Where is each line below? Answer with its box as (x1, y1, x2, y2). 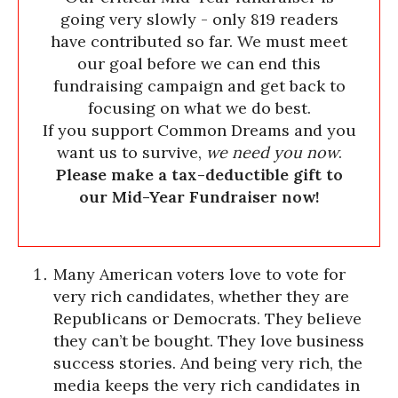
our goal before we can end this (77, 52, 321, 74)
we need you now (205, 141, 338, 163)
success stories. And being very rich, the (53, 353, 362, 373)
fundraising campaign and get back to (52, 75, 346, 96)
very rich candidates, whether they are (53, 286, 349, 306)
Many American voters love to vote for (53, 264, 346, 284)
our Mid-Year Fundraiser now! (78, 186, 320, 207)
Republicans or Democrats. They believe (53, 308, 362, 329)
